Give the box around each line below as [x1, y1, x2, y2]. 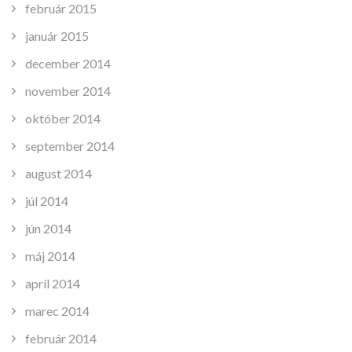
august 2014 [25, 165, 92, 181]
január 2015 [25, 27, 89, 43]
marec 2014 [25, 302, 90, 318]
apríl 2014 [25, 275, 80, 291]
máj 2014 [25, 247, 75, 263]
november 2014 [25, 82, 111, 98]
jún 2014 [25, 220, 71, 236]
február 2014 [25, 330, 97, 346]
